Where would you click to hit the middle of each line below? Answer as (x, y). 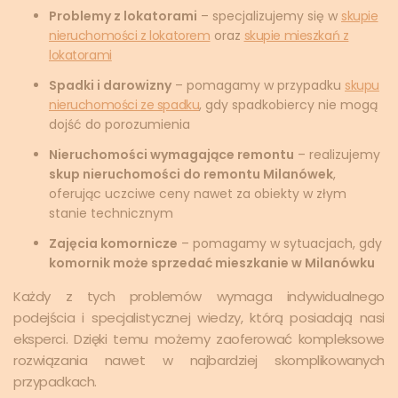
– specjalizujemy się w (269, 16)
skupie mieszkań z (296, 35)
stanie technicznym (111, 213)
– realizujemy (337, 154)
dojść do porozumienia (119, 124)
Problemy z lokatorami (123, 16)
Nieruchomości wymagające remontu (171, 154)
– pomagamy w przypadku (258, 85)
